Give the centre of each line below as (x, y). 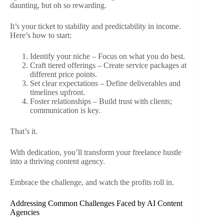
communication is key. (65, 110)
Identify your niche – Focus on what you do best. (107, 56)
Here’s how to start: (41, 35)
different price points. (63, 74)
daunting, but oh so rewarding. (58, 5)
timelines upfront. (57, 92)
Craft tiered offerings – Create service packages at (108, 65)
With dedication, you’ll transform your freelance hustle (96, 152)
